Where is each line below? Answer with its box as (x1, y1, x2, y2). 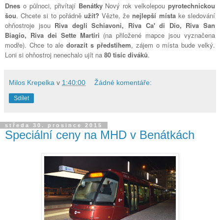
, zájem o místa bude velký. (131, 40, 216, 50)
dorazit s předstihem (66, 40, 131, 50)
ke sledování (175, 10, 216, 20)
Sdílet (14, 94, 29, 102)
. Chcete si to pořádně (16, 10, 84, 20)
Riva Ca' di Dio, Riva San (128, 20, 216, 30)
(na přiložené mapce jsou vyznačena (99, 30, 216, 40)
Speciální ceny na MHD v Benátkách (5, 128, 194, 141)
